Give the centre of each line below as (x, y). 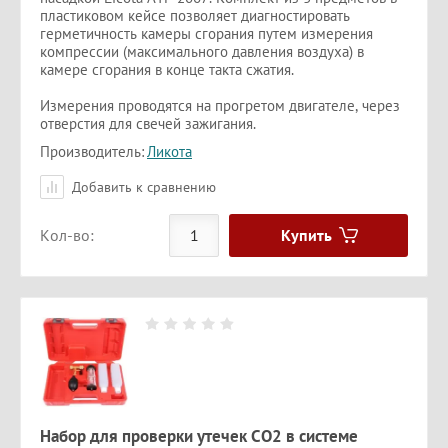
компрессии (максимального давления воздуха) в (202, 51)
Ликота (169, 151)
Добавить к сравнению (142, 186)
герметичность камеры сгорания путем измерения (206, 33)
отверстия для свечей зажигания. (148, 123)
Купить (306, 234)
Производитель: (92, 151)
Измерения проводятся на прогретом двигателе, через (220, 105)
